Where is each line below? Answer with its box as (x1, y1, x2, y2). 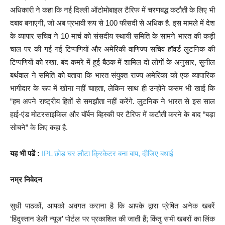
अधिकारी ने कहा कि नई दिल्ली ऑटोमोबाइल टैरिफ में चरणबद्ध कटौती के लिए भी (10, 6, 215, 15)
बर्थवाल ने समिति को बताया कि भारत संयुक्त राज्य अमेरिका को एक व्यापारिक (10, 71, 215, 80)
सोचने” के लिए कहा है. (10, 123, 68, 132)
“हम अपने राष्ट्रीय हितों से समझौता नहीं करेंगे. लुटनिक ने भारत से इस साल (10, 97, 215, 106)
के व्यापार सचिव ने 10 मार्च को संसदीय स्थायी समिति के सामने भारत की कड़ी (10, 32, 215, 41)
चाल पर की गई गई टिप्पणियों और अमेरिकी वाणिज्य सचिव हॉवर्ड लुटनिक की (10, 45, 215, 54)
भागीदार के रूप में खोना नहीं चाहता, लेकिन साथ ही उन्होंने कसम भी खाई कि (10, 84, 215, 93)
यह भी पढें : (10, 149, 40, 158)
